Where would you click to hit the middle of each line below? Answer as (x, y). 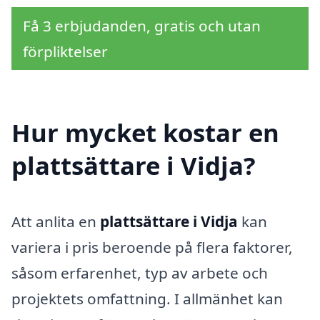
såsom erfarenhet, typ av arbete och (140, 273)
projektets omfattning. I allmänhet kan (147, 299)
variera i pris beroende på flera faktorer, (152, 247)
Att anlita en (56, 222)
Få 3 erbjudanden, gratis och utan (142, 26)
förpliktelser (65, 52)
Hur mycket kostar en (145, 133)
